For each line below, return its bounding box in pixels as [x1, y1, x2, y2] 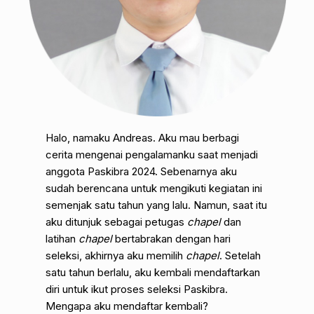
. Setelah [219, 248, 261, 262]
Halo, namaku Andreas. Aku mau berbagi [46, 130, 240, 144]
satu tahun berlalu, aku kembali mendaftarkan [46, 265, 261, 279]
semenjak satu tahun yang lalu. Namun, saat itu [46, 198, 268, 212]
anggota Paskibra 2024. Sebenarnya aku [46, 164, 238, 178]
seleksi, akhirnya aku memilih [46, 248, 186, 262]
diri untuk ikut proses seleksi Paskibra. [46, 282, 228, 296]
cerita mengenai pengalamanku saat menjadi [46, 147, 259, 161]
